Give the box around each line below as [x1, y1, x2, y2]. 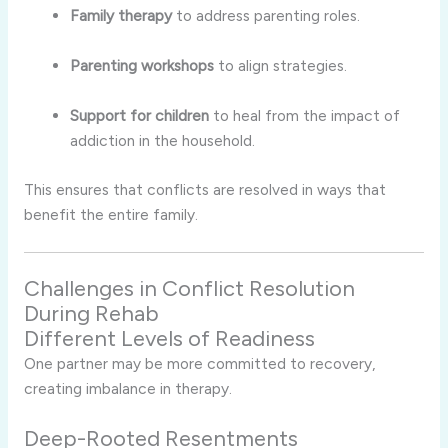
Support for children [70, 105, 210, 125]
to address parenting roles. [172, 6, 361, 26]
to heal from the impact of [209, 105, 401, 125]
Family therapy [70, 6, 173, 26]
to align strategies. [214, 55, 348, 75]
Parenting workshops [70, 55, 215, 75]
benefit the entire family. [23, 205, 198, 225]
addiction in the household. [70, 130, 256, 150]
